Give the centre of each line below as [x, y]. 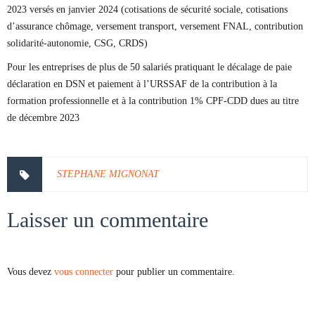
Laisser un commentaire [108, 220]
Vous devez [31, 272]
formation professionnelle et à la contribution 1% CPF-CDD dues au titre [153, 101]
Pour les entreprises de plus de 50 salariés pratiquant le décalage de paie [149, 67]
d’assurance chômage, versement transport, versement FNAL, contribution [155, 26]
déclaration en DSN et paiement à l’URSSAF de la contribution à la [142, 84]
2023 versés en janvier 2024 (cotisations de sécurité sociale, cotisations [147, 9]
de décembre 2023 [43, 118]
